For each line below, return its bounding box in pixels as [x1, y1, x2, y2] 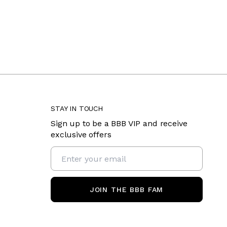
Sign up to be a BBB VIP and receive [51, 119, 187, 128]
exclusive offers [51, 130, 111, 139]
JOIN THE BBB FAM [90, 185, 164, 194]
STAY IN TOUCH [51, 104, 103, 112]
